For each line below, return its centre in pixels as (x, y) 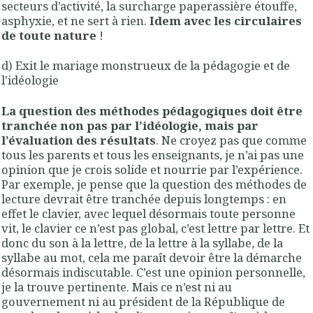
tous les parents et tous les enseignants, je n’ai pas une (153, 154)
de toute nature (49, 35)
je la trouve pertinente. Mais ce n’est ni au (117, 286)
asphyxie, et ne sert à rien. (75, 21)
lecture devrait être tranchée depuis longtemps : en (144, 198)
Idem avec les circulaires (226, 21)
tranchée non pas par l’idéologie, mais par (130, 125)
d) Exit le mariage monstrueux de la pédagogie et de (146, 66)
